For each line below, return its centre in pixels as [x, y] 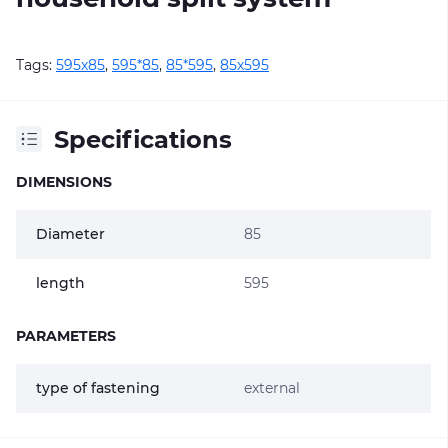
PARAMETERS [66, 335]
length [60, 282]
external [271, 387]
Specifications [143, 139]
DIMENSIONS [64, 181]
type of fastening [98, 387]
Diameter [70, 233]
